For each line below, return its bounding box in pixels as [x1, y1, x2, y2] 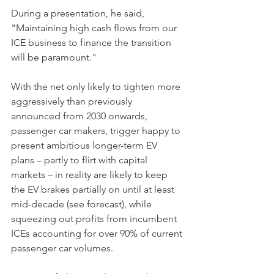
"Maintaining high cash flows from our [11, 22, 179, 34]
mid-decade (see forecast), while [11, 198, 154, 210]
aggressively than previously [11, 95, 135, 107]
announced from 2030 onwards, [11, 110, 150, 122]
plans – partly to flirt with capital [11, 154, 150, 166]
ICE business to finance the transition [11, 37, 174, 48]
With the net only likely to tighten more [11, 81, 183, 92]
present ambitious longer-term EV [11, 139, 160, 151]
